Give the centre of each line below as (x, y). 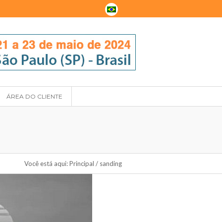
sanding (111, 164)
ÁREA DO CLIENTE (34, 96)
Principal (82, 164)
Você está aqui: (46, 164)
